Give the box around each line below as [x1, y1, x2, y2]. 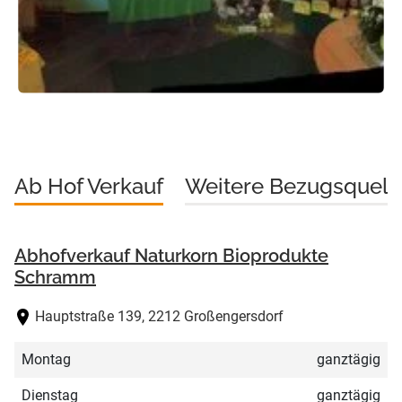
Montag [22, 351, 71, 369]
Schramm [14, 267, 96, 289]
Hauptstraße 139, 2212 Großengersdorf [35, 308, 284, 326]
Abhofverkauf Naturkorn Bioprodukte [14, 245, 328, 267]
